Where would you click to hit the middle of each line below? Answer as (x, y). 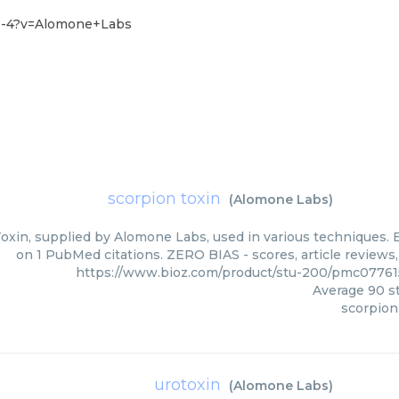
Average (340, 290)
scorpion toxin (164, 199)
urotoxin (187, 385)
